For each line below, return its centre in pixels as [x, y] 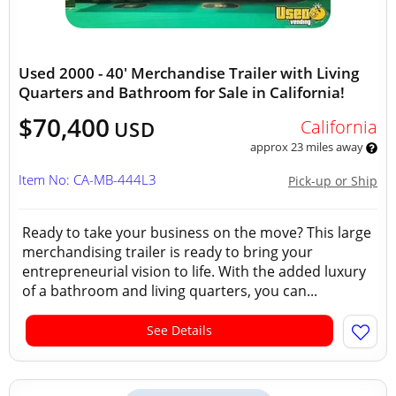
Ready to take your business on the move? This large [197, 232]
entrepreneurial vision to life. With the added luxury [194, 271]
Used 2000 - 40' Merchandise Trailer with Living [189, 73]
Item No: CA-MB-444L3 [88, 179]
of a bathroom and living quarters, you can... [170, 291]
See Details [179, 330]
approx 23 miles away [308, 147]
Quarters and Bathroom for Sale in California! [182, 92]
